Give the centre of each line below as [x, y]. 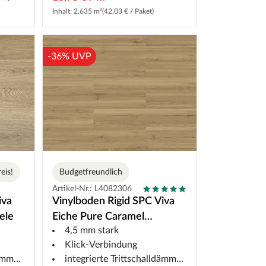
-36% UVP [69, 57]
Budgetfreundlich [91, 172]
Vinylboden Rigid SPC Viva [113, 201]
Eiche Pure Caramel [98, 216]
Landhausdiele [85, 232]
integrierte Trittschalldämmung [120, 259]
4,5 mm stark [91, 230]
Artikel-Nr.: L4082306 [92, 189]
